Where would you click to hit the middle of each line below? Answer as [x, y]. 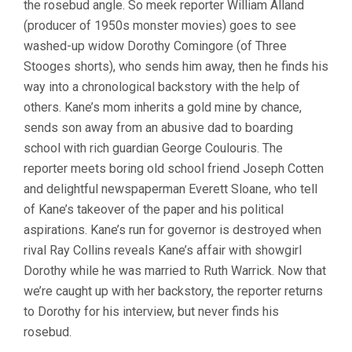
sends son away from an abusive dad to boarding [158, 128]
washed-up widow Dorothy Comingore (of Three [155, 46]
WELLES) [318, 13]
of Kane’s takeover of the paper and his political [154, 209]
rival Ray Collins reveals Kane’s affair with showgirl [163, 250]
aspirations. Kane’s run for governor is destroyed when [172, 230]
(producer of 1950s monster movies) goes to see [160, 26]
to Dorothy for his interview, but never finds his [151, 312]
